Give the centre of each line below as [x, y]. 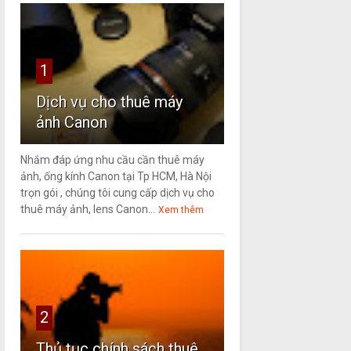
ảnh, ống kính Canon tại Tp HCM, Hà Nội [116, 177]
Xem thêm [181, 210]
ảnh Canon [71, 123]
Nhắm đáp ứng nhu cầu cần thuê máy [112, 160]
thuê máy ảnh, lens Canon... [87, 210]
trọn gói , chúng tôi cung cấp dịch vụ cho [117, 193]
